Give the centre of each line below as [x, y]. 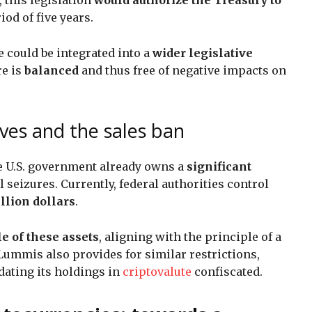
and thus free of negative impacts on [182, 70]
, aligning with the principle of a [190, 236]
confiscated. [228, 271]
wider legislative [203, 53]
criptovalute [158, 271]
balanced [52, 70]
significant [219, 166]
